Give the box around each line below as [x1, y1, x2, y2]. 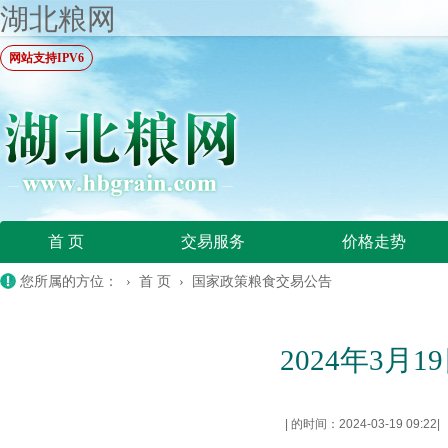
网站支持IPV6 [9, 51, 84, 65]
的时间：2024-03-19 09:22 [288, 417, 437, 431]
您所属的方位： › [20, 274, 139, 289]
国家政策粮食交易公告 [192, 274, 332, 289]
